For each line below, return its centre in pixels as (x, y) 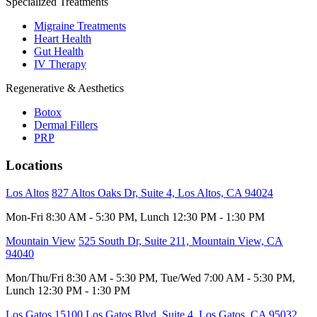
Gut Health (59, 52)
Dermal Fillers (66, 125)
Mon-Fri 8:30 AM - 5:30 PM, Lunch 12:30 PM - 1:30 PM (135, 217)
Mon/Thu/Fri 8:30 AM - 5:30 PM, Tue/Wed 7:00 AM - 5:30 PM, (150, 277)
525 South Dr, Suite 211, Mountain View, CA (181, 241)
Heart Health (63, 39)
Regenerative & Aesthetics (65, 88)
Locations (34, 165)
